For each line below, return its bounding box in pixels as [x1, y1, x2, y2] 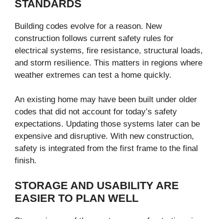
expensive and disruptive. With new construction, [15, 131, 194, 141]
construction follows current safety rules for [15, 33, 174, 43]
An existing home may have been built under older [15, 95, 197, 105]
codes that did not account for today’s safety [15, 107, 177, 117]
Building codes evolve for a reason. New [15, 21, 162, 31]
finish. [15, 156, 37, 166]
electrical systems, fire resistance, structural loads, [15, 45, 203, 55]
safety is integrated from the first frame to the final [15, 144, 198, 153]
